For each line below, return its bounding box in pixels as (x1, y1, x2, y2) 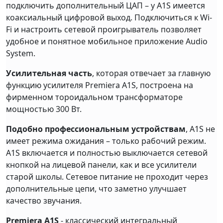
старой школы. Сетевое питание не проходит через (6, 171, 208, 183)
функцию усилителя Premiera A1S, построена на (6, 80, 193, 91)
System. (6, 48, 35, 59)
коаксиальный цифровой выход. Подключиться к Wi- (6, 12, 212, 23)
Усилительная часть (6, 68, 92, 79)
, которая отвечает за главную (92, 68, 211, 79)
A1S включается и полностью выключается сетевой (6, 147, 208, 159)
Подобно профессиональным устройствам (6, 123, 186, 135)
